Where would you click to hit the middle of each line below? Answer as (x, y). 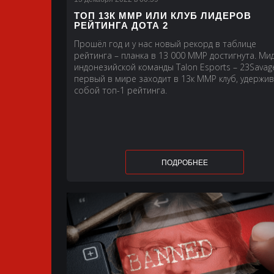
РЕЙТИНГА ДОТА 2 (121, 25)
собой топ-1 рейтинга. (120, 90)
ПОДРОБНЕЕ (185, 162)
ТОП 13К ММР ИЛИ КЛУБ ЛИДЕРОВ (162, 15)
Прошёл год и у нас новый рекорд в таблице (165, 43)
